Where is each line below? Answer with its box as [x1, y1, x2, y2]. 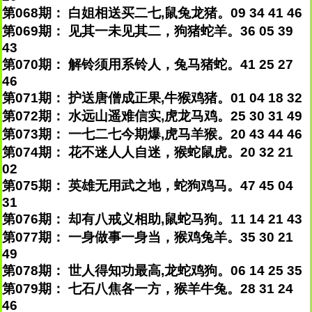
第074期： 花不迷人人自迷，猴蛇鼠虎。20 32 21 [2, 145, 293, 159]
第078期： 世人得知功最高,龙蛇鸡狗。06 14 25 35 [2, 263, 302, 278]
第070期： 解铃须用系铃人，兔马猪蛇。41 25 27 [2, 57, 293, 72]
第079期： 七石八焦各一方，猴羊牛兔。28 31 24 [2, 281, 293, 296]
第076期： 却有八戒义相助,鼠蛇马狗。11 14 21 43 [2, 212, 302, 226]
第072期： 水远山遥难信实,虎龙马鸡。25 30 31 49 [2, 109, 302, 123]
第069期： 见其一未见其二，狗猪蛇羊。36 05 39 [2, 24, 293, 38]
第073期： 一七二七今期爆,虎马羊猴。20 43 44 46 [2, 127, 302, 141]
